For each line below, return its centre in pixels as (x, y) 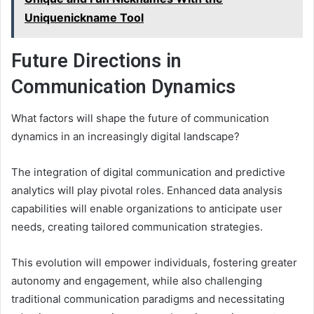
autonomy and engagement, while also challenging (137, 281)
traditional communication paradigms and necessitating (148, 299)
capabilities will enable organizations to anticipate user (147, 209)
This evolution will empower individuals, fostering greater (154, 263)
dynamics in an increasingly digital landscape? (125, 137)
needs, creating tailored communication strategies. (137, 227)
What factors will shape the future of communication (140, 118)
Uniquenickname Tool (84, 17)
